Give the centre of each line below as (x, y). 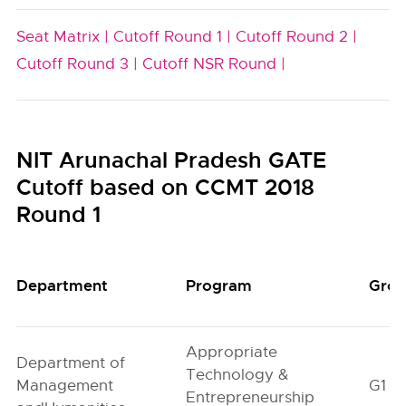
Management (65, 386)
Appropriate (232, 352)
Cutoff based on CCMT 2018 (166, 188)
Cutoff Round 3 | (77, 64)
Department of (71, 363)
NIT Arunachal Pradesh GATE (172, 160)
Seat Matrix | (63, 37)
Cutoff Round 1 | (173, 37)
